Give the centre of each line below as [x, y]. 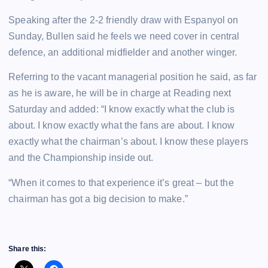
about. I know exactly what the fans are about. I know [122, 126]
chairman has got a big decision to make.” [98, 199]
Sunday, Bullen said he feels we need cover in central [124, 36]
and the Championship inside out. [81, 158]
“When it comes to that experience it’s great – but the [121, 182]
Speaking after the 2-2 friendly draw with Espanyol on [124, 20]
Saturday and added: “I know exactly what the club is [122, 109]
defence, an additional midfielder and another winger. [123, 53]
